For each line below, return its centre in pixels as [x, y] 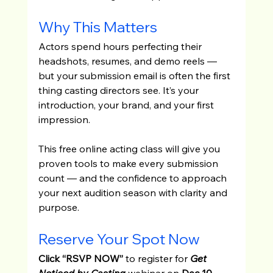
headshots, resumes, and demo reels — [129, 61]
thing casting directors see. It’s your [119, 90]
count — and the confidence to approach [133, 178]
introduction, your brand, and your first [127, 105]
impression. [64, 119]
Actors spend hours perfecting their [121, 46]
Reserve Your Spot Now [119, 239]
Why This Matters [97, 27]
